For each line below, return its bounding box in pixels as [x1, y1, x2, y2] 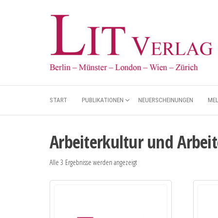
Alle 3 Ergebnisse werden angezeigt [50, 157, 137, 167]
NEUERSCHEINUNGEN [138, 96, 193, 104]
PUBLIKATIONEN [82, 96, 124, 104]
